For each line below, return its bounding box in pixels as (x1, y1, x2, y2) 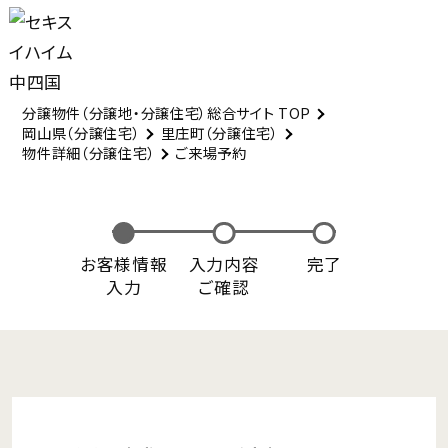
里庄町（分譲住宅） (160, 122, 279, 144)
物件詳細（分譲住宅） (22, 142, 156, 164)
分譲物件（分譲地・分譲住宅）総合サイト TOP (22, 102, 312, 124)
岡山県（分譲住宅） (22, 122, 141, 144)
